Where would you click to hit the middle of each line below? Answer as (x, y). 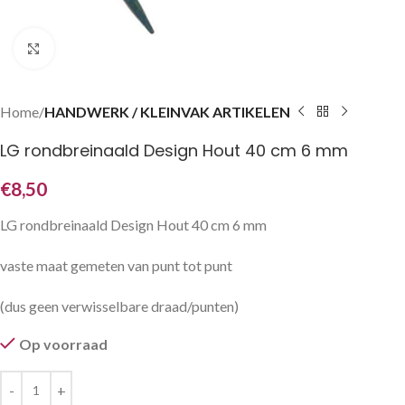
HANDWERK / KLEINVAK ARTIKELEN (167, 112)
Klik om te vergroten (117, 48)
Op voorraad (63, 344)
